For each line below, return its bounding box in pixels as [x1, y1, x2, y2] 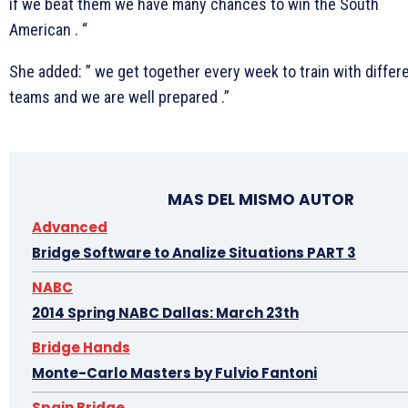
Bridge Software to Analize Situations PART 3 [32, 242, 356, 262]
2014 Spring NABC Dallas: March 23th [32, 302, 299, 322]
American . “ [9, 19, 87, 39]
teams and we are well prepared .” [9, 87, 229, 107]
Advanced [32, 217, 107, 237]
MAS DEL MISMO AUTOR [167, 188, 354, 210]
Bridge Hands [32, 337, 130, 357]
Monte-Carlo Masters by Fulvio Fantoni [32, 362, 317, 382]
